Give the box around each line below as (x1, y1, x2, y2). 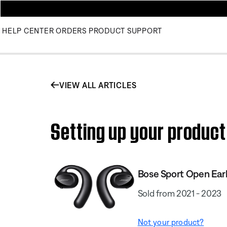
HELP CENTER (2, 26, 54, 35)
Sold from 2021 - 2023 (137, 187, 222, 199)
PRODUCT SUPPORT (88, 26, 162, 35)
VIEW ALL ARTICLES (59, 80, 137, 90)
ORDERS (56, 26, 87, 35)
